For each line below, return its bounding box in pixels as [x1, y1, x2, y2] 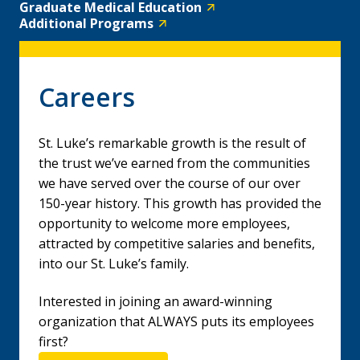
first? [39, 333, 68, 350]
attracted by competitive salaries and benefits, [39, 235, 315, 252]
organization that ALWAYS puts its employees [39, 313, 314, 330]
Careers [39, 80, 135, 114]
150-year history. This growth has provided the [39, 194, 321, 212]
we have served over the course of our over [39, 174, 301, 192]
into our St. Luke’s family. [39, 255, 189, 272]
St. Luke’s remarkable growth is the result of [39, 134, 306, 152]
